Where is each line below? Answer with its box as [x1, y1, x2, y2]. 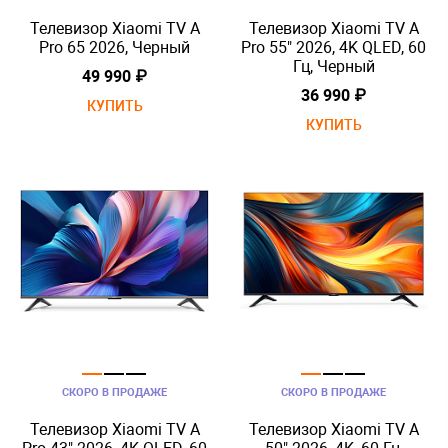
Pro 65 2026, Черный [39, 38, 190, 57]
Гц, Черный [292, 57, 375, 76]
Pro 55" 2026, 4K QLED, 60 [241, 38, 426, 57]
